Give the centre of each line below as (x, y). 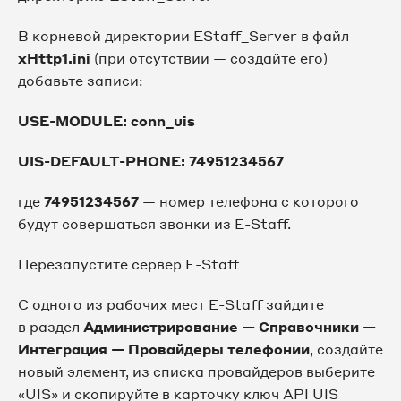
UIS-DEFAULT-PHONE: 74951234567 (151, 161)
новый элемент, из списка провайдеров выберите (196, 371)
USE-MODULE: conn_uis (107, 120)
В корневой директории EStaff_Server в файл (183, 35)
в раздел (51, 326)
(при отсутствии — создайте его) (209, 58)
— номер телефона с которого (249, 201)
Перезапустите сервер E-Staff (128, 264)
